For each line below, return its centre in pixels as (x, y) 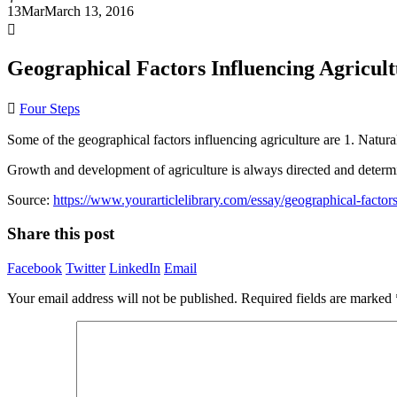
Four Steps (50, 108)
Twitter (86, 269)
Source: (30, 199)
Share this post (61, 234)
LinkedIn (135, 269)
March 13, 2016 (89, 11)
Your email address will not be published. (122, 299)
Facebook (35, 269)
